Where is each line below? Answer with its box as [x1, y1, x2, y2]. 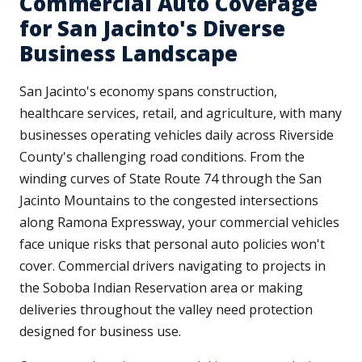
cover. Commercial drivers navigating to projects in [19, 257, 326, 276]
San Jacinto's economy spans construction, [19, 82, 277, 101]
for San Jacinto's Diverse [19, 14, 285, 44]
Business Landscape [19, 39, 238, 69]
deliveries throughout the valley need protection [19, 301, 313, 319]
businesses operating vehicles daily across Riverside [19, 126, 334, 145]
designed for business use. [19, 322, 181, 341]
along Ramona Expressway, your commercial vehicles [19, 213, 339, 232]
